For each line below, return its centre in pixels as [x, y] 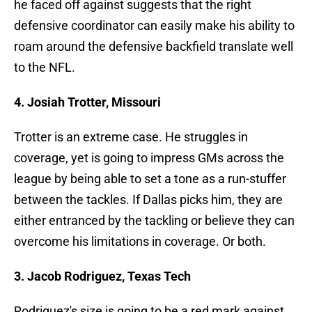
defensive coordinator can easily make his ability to [154, 26]
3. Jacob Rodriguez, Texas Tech [102, 276]
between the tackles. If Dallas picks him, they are [148, 200]
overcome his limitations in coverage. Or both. [140, 242]
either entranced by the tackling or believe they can [154, 221]
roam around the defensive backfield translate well [154, 47]
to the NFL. [45, 68]
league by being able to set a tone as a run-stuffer [150, 179]
